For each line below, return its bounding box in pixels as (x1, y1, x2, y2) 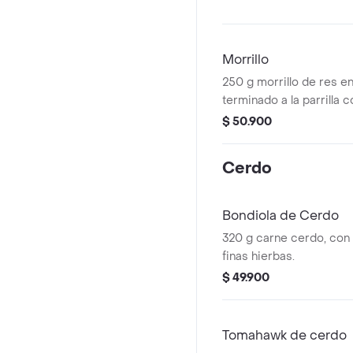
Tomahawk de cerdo (222, 327, 347, 344)
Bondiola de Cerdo (222, 207, 339, 224)
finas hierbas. (222, 249, 295, 264)
